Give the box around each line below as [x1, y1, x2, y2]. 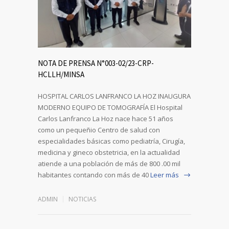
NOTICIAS [68, 194, 96, 203]
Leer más [150, 170, 179, 179]
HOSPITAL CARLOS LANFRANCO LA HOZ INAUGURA [38, 91, 191, 101]
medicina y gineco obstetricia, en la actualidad [38, 147, 180, 157]
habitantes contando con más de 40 [38, 170, 149, 179]
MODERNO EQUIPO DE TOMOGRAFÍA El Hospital [38, 102, 182, 112]
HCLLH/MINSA [38, 69, 84, 79]
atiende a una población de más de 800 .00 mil [38, 158, 180, 168]
